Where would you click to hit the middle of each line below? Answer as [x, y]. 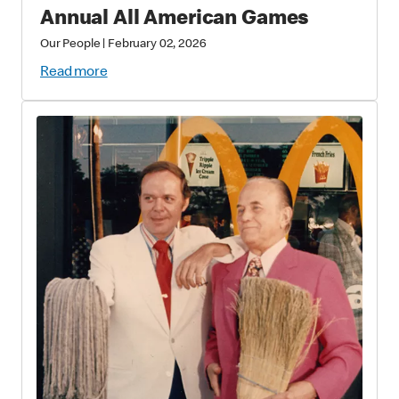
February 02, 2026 [157, 44]
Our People [70, 44]
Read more [74, 73]
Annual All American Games [175, 19]
